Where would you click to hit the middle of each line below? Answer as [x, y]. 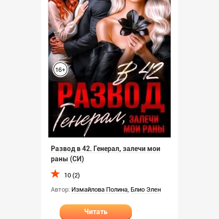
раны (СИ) [67, 159]
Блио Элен [146, 189]
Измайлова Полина [99, 189]
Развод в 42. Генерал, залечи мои [106, 149]
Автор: [60, 189]
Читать [96, 212]
